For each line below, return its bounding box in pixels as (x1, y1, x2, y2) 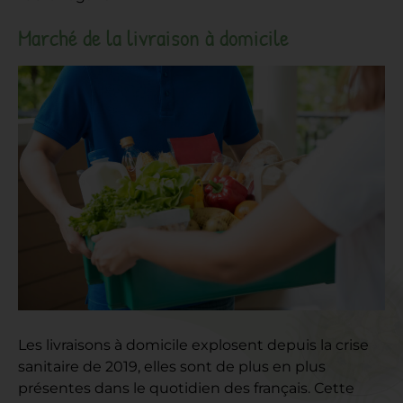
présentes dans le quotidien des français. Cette (18, 380, 354, 398)
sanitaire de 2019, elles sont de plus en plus (18, 358, 326, 376)
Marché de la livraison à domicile (18, 21, 289, 53)
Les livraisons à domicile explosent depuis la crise (18, 336, 369, 354)
